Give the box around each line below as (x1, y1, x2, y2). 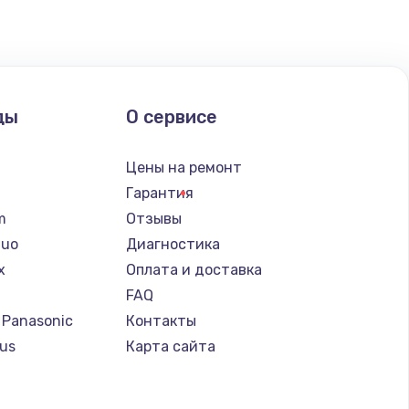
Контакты (125, 311, 196, 330)
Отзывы (125, 209, 182, 227)
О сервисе (125, 105, 217, 128)
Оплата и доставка (125, 260, 262, 278)
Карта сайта (125, 337, 215, 355)
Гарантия (125, 184, 194, 202)
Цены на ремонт (125, 158, 242, 176)
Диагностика (125, 235, 220, 253)
